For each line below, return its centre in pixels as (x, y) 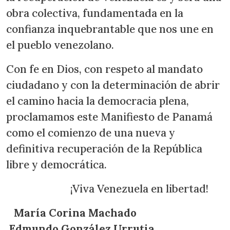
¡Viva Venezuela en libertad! (109, 189)
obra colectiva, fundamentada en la (95, 13)
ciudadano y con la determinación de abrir (113, 85)
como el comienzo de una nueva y (91, 133)
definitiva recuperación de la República (104, 149)
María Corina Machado (96, 213)
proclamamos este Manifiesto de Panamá (109, 117)
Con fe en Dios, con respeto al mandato (104, 69)
